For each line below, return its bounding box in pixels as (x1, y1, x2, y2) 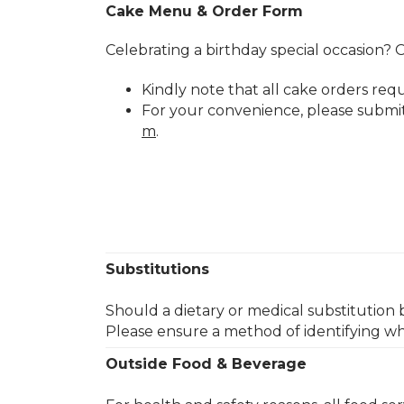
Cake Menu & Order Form (106, 2, 303, 20)
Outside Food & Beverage (106, 355, 307, 373)
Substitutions (106, 261, 209, 279)
